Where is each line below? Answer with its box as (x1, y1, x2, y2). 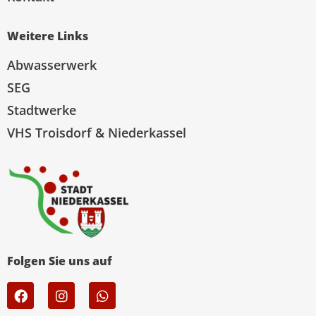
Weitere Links (7, 28, 88, 44)
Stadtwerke (7, 101, 76, 119)
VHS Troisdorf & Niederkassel (7, 123, 186, 141)
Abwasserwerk (7, 56, 97, 73)
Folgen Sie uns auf (7, 253, 112, 269)
